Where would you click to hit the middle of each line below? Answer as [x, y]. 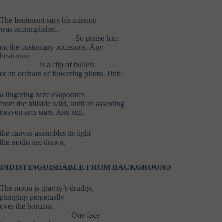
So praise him [97, 38]
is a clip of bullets [67, 64]
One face [85, 215]
